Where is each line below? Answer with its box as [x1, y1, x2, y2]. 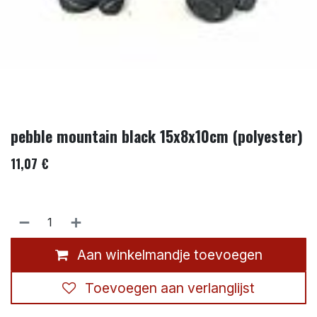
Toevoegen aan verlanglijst [85, 279, 255, 296]
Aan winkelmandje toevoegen [73, 246, 263, 263]
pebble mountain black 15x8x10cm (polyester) [11, 124, 303, 147]
